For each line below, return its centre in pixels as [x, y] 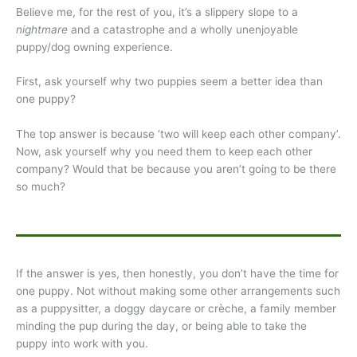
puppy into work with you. [82, 343]
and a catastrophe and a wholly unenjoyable [183, 29]
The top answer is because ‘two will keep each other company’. [178, 134]
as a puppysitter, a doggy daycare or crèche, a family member [176, 308]
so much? [41, 187]
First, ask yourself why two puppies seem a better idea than [169, 82]
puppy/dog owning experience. [94, 47]
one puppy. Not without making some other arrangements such [178, 290]
